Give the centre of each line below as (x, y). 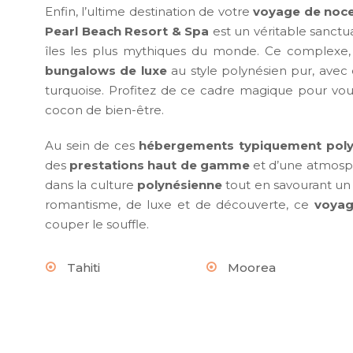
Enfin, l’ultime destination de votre (149, 12)
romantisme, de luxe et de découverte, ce (180, 205)
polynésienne (179, 185)
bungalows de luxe (106, 71)
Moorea (251, 268)
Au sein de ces (92, 146)
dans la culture (91, 185)
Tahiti (84, 268)
